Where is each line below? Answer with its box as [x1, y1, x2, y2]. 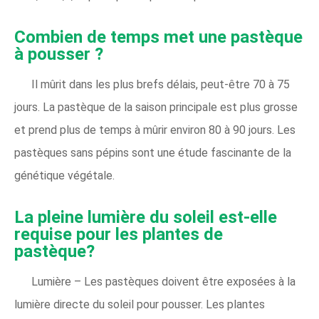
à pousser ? [14, 43, 103, 64]
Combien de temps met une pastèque [14, 26, 303, 47]
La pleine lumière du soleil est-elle [14, 206, 277, 227]
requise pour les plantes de [14, 224, 223, 244]
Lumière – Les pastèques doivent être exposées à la [31, 274, 296, 288]
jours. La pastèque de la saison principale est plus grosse [14, 100, 298, 114]
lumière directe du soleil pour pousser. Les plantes [14, 297, 265, 311]
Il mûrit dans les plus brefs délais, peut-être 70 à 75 [31, 77, 290, 91]
